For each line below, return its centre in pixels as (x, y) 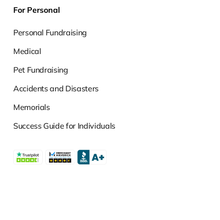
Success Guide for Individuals (64, 126)
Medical (27, 51)
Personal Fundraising (50, 33)
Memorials (31, 107)
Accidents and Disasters (56, 89)
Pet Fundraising (41, 70)
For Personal (36, 10)
